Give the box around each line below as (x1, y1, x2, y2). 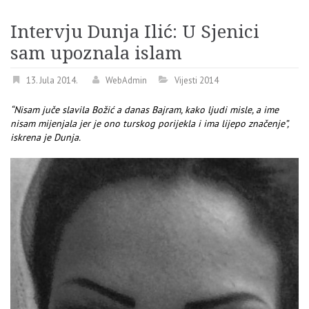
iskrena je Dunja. (10, 131, 81, 144)
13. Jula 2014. (26, 74, 78, 87)
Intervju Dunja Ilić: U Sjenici (10, 21, 259, 43)
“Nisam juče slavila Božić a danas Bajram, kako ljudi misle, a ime (10, 103, 279, 117)
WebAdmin (106, 74, 147, 87)
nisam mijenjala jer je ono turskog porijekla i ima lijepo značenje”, (10, 117, 288, 130)
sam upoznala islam (10, 43, 182, 64)
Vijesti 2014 (175, 74, 219, 87)
